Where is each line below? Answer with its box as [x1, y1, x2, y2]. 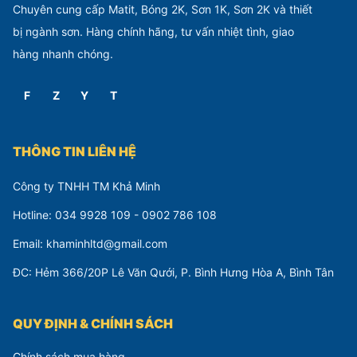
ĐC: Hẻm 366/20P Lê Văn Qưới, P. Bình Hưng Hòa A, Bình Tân [13, 265, 334, 279]
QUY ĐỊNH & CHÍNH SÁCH [13, 316, 173, 331]
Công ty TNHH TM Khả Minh [13, 179, 160, 193]
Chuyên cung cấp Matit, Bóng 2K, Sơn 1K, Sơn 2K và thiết [13, 2, 312, 16]
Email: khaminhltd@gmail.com [13, 237, 167, 250]
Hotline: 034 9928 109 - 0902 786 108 [13, 208, 217, 222]
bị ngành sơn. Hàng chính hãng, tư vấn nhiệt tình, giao [13, 25, 294, 38]
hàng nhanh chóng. [13, 47, 113, 61]
